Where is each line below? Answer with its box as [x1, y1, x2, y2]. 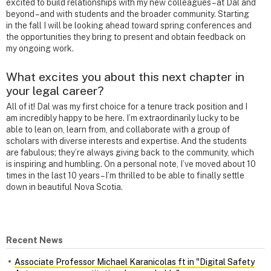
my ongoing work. [6, 44, 74, 54]
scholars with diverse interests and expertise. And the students [6, 136, 247, 146]
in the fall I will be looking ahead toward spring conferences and [6, 21, 252, 31]
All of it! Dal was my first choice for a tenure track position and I [6, 102, 247, 112]
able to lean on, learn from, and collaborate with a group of [6, 125, 230, 135]
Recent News [6, 235, 63, 245]
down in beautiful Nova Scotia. [6, 182, 123, 192]
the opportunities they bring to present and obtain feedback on [6, 32, 246, 42]
